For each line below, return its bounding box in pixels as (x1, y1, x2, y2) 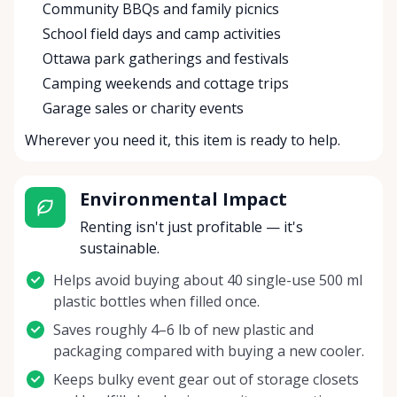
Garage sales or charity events (43, 98, 244, 119)
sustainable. (79, 238, 160, 259)
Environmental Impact (79, 187, 287, 212)
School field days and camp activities (43, 24, 281, 44)
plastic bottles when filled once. (53, 292, 260, 312)
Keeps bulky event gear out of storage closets (53, 370, 359, 390)
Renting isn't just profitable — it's (79, 217, 303, 237)
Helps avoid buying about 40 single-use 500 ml (53, 270, 362, 291)
